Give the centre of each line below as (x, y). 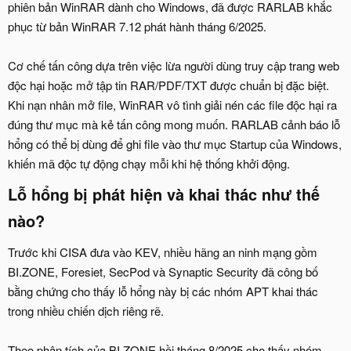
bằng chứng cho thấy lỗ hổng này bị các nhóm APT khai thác (163, 291)
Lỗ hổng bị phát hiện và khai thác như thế (164, 194)
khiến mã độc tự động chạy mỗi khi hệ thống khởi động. (149, 163)
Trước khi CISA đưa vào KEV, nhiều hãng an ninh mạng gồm (163, 251)
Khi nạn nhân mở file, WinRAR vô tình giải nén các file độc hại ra (172, 104)
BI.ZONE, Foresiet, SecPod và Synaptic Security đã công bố (163, 271)
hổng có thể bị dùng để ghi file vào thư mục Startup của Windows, (175, 143)
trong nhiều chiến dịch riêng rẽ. (86, 310)
